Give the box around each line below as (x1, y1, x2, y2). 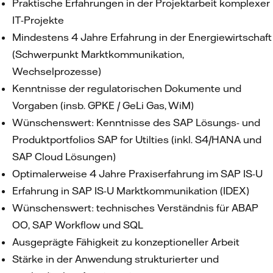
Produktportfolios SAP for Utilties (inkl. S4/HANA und (12, 133, 261, 146)
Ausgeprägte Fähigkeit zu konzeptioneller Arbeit (12, 236, 242, 248)
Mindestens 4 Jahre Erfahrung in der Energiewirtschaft (12, 31, 272, 43)
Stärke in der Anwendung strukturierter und (12, 253, 219, 265)
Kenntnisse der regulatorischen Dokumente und (12, 82, 241, 94)
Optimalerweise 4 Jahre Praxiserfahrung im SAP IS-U (12, 168, 265, 180)
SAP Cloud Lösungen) (12, 151, 118, 163)
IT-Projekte (12, 14, 64, 26)
